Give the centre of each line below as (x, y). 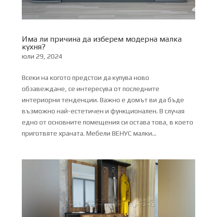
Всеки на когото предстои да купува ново (85, 78)
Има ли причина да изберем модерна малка (101, 39)
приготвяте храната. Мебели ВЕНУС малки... (89, 133)
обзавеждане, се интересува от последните (90, 89)
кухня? (33, 47)
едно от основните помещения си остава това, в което (107, 122)
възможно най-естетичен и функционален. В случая (103, 111)
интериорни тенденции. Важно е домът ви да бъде (103, 100)
